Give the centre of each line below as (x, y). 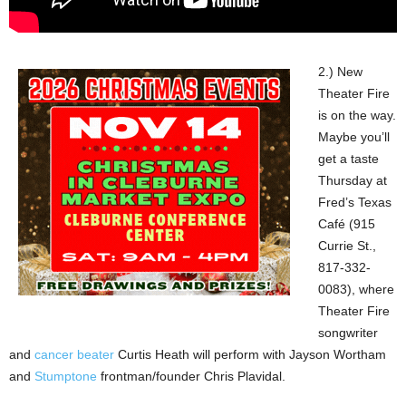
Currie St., (347, 245)
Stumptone (66, 376)
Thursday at (353, 180)
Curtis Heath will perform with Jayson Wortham (250, 354)
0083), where (356, 289)
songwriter (348, 332)
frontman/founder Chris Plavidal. (191, 376)
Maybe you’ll (354, 136)
